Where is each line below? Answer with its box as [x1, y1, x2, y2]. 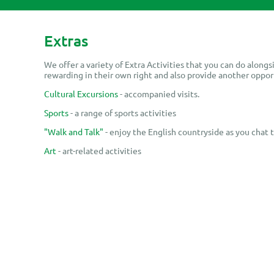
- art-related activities [56, 144, 141, 156]
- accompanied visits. [118, 87, 199, 99]
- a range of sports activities [68, 106, 176, 118]
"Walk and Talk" [44, 125, 103, 137]
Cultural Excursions [44, 87, 118, 99]
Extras [44, 31, 88, 51]
